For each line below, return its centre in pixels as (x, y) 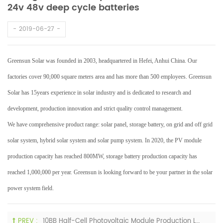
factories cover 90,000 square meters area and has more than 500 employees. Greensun (110, 77)
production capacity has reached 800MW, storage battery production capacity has (102, 156)
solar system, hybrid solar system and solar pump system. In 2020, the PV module (105, 140)
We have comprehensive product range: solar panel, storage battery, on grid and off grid (110, 124)
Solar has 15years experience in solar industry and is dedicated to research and (99, 93)
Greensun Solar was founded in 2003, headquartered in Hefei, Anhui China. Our (102, 61)
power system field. (31, 188)
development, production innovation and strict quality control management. (95, 109)
